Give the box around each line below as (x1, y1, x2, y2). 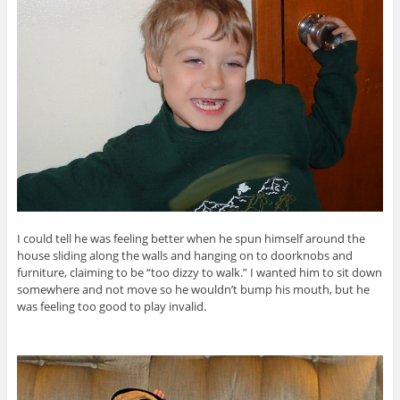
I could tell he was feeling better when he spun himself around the (16, 230, 365, 247)
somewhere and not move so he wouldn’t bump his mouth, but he (16, 281, 370, 298)
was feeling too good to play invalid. (16, 298, 206, 315)
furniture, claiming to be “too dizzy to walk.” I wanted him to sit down (16, 264, 382, 281)
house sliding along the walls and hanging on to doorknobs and (16, 247, 353, 264)
